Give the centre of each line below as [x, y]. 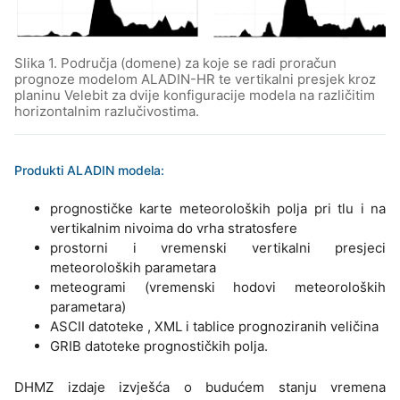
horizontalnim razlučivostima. [107, 112]
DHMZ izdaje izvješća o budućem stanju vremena [200, 387]
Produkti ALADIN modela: [89, 171]
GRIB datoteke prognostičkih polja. [159, 346]
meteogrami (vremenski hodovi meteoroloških [218, 287]
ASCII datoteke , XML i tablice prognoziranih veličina [214, 327]
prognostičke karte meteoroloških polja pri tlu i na [218, 209]
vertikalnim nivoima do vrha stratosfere [174, 229]
